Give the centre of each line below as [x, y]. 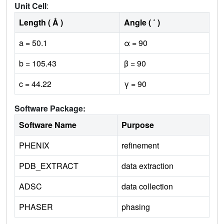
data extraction [147, 166]
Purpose [138, 125]
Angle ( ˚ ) [142, 22]
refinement [140, 145]
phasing [136, 207]
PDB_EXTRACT [49, 166]
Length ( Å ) [41, 22]
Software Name [48, 125]
